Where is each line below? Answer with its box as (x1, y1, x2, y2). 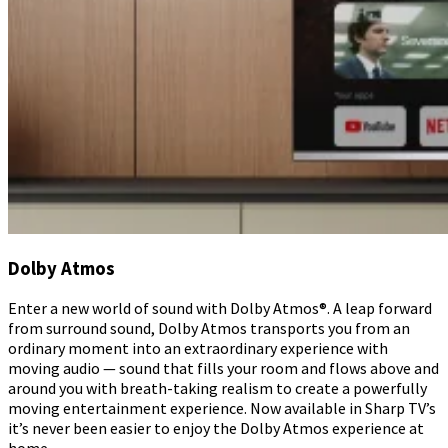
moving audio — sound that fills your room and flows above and (8, 358, 439, 379)
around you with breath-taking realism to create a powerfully (8, 378, 427, 399)
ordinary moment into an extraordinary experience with (8, 338, 388, 359)
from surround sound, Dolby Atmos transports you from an (8, 318, 410, 339)
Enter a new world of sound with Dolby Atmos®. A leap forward (8, 298, 432, 319)
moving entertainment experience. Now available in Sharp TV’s (8, 398, 436, 419)
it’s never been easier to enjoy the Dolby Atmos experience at (8, 418, 424, 439)
